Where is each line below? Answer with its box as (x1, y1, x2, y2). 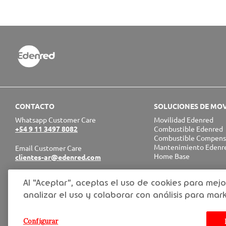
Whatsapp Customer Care (15, 115, 96, 125)
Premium (154, 192, 183, 202)
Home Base (154, 151, 190, 161)
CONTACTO (15, 101, 54, 111)
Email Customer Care (15, 143, 82, 153)
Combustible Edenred (154, 124, 223, 134)
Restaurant (154, 201, 189, 211)
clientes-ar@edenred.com (15, 152, 101, 162)
